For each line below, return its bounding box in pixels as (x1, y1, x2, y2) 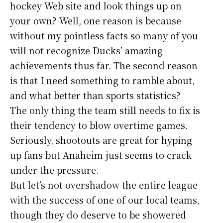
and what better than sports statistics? (10, 88, 181, 102)
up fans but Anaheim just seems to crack (10, 148, 192, 161)
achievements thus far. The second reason (10, 58, 198, 72)
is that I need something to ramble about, (10, 73, 195, 87)
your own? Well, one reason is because (10, 13, 181, 27)
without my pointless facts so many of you (10, 28, 198, 42)
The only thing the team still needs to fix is (10, 103, 200, 116)
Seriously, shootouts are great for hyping (10, 133, 192, 146)
